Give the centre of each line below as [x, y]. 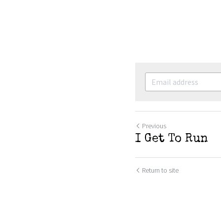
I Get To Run [171, 139]
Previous [154, 126]
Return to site [160, 170]
